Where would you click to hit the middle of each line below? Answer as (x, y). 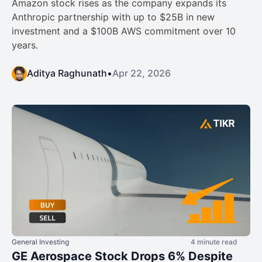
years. (25, 45)
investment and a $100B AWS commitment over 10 (124, 31)
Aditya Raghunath (67, 73)
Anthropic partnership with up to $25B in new (113, 17)
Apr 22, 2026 (142, 73)
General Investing (40, 242)
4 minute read (214, 242)
